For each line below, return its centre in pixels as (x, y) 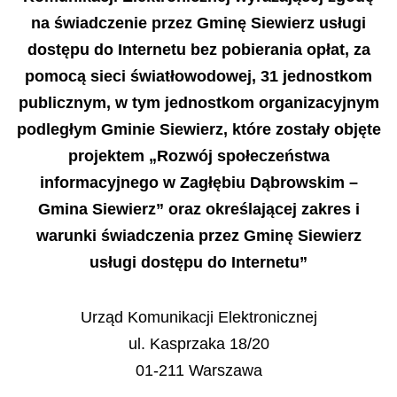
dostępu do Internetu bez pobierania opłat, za (198, 49)
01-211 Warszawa (198, 370)
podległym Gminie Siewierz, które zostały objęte (198, 129)
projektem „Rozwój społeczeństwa (198, 156)
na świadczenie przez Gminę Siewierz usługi (198, 23)
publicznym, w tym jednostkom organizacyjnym (198, 102)
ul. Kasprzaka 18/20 (198, 344)
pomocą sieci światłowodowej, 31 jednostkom (198, 76)
